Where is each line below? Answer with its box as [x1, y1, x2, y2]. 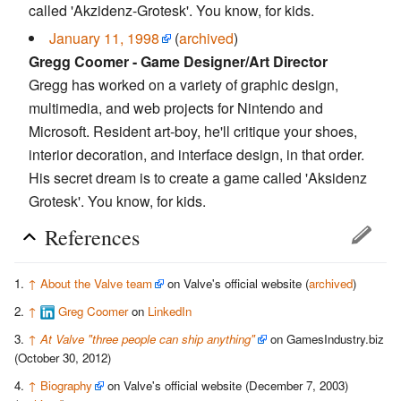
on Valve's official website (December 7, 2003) [104, 376, 348, 394]
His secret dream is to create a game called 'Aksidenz [29, 166, 367, 188]
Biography [40, 376, 92, 394]
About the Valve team [40, 274, 152, 292]
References [45, 222, 140, 252]
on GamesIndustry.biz [267, 329, 384, 347]
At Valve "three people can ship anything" [40, 329, 255, 347]
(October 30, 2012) [14, 348, 111, 366]
